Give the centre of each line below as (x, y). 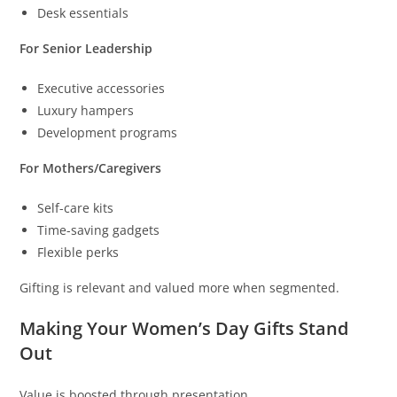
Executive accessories (101, 89)
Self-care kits (76, 208)
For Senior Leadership (86, 49)
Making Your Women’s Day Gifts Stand (184, 329)
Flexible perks (78, 253)
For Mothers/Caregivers (91, 168)
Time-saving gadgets (99, 230)
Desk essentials (83, 13)
